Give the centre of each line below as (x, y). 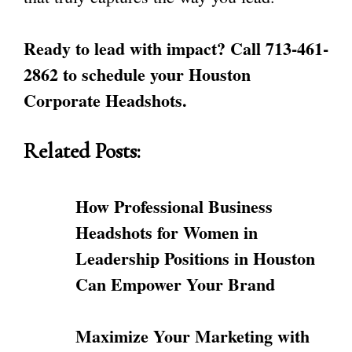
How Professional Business (174, 206)
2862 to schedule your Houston (137, 74)
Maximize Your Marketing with (192, 336)
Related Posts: (82, 151)
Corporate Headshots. (105, 100)
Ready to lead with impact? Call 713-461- (176, 48)
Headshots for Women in (167, 232)
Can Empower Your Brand (175, 284)
